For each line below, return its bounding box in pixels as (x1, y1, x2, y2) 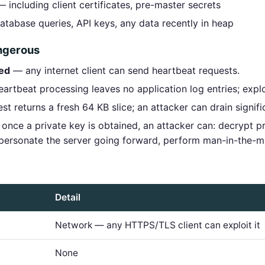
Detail (55, 192, 80, 203)
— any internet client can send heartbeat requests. (10, 64, 240, 76)
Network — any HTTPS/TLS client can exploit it (55, 219, 260, 231)
